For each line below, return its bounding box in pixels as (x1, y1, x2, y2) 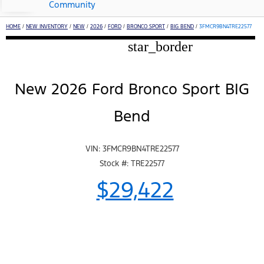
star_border (127, 38, 193, 54)
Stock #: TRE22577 (100, 158, 164, 169)
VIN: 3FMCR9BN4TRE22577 (85, 143, 179, 154)
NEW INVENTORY (26, 23, 68, 31)
